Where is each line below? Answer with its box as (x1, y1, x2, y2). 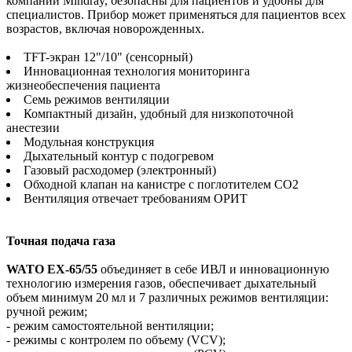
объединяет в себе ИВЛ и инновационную (97, 262, 329, 276)
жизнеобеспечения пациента (6, 78, 160, 92)
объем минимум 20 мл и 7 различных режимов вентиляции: (6, 290, 328, 304)
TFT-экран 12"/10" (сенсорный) (24, 49, 192, 64)
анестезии (6, 120, 60, 134)
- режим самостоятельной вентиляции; (6, 318, 214, 332)
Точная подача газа (6, 233, 115, 247)
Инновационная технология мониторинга (24, 64, 250, 78)
